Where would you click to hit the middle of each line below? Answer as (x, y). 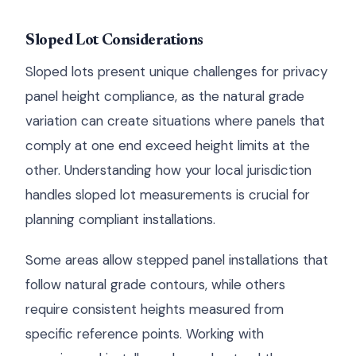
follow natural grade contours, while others (155, 284)
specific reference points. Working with (145, 334)
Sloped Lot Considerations (114, 41)
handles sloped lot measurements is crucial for (168, 195)
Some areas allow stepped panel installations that (177, 260)
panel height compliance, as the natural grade (165, 96)
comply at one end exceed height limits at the (168, 145)
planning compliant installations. (120, 219)
